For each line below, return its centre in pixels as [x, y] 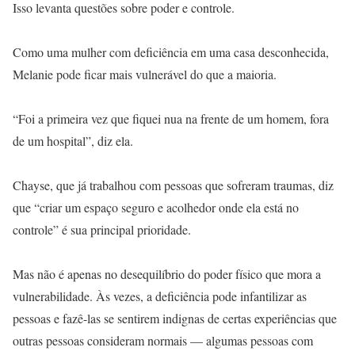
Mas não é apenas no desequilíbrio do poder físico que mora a [167, 274]
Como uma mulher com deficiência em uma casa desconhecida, [171, 52]
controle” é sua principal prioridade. [102, 229]
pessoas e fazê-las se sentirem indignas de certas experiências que [175, 318]
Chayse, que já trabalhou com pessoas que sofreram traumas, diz [173, 185]
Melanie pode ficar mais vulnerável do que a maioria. [145, 74]
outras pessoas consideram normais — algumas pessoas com [163, 340]
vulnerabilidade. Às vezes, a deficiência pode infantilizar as [160, 296]
